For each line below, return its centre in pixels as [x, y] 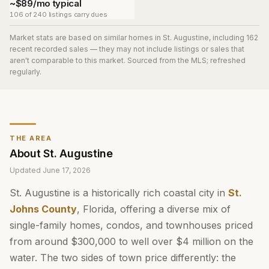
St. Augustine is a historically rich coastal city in [119, 193]
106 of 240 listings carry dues [59, 14]
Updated [26, 170]
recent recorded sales [49, 49]
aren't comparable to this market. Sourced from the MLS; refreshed [128, 60]
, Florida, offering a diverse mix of [154, 209]
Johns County [43, 209]
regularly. [26, 72]
